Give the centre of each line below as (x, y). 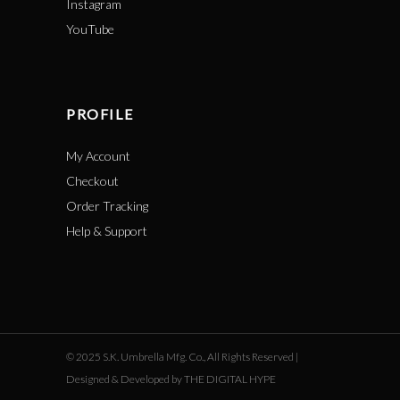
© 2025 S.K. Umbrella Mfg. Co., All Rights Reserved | (182, 357)
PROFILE (100, 114)
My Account (98, 156)
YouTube (90, 29)
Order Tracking (107, 206)
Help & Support (107, 231)
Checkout (92, 181)
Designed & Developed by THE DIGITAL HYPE (171, 379)
